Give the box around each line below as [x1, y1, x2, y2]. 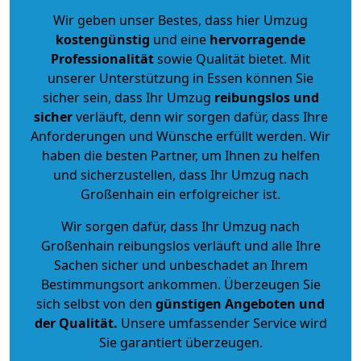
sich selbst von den [36, 294, 152, 313]
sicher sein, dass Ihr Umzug [42, 88, 214, 106]
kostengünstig [56, 30, 150, 48]
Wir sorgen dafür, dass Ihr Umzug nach [61, 217, 300, 235]
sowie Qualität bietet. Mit [154, 49, 310, 68]
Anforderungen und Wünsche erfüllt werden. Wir [31, 127, 330, 145]
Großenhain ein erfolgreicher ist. [81, 185, 280, 203]
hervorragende [210, 30, 305, 48]
